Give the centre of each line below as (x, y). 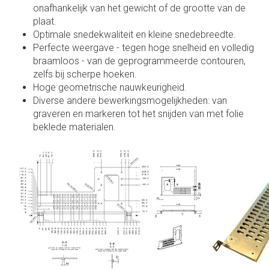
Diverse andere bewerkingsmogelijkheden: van (130, 100)
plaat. (45, 21)
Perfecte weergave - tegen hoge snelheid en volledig (144, 47)
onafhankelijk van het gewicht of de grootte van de (139, 8)
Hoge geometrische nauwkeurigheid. (110, 87)
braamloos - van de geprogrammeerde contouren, (139, 61)
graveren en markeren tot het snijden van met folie (138, 113)
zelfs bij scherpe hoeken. (85, 74)
